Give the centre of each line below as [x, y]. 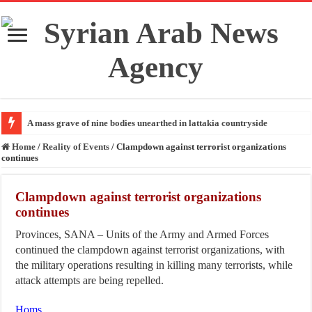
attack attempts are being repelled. [90, 281]
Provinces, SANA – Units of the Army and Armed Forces [142, 235]
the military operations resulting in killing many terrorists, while [154, 265]
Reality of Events [76, 147]
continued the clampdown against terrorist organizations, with [150, 250]
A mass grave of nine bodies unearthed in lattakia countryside [148, 123]
